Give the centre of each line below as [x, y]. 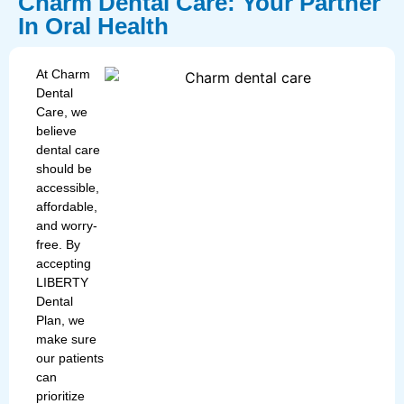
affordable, [67, 206]
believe [56, 130]
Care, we [62, 111]
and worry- [67, 225]
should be [64, 168]
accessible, [68, 187]
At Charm [63, 73]
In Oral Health [93, 26]
